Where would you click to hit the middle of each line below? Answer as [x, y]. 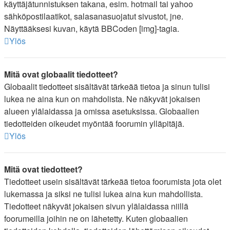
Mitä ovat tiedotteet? [43, 169]
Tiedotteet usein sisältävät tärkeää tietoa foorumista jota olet [113, 181]
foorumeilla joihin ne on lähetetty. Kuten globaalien [96, 218]
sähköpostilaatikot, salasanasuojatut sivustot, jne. [94, 16]
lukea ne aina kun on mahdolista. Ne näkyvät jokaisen [102, 99]
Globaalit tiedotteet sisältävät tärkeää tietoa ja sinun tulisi [107, 87]
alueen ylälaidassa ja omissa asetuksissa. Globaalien [102, 111]
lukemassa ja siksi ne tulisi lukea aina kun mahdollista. [103, 194]
